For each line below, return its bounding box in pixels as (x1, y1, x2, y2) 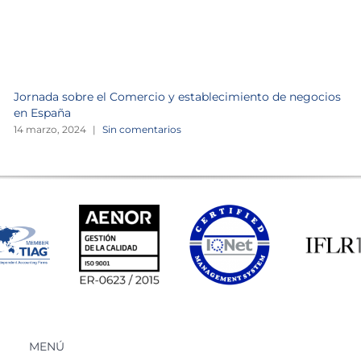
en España (13, 106, 71, 121)
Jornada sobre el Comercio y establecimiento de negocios (13, 89, 341, 105)
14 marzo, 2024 (13, 122, 86, 135)
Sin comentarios (102, 122, 181, 135)
